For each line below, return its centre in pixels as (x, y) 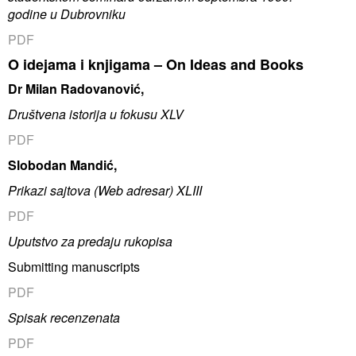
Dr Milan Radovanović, (76, 88)
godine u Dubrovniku (67, 14)
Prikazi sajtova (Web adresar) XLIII (105, 190)
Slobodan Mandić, (62, 164)
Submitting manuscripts (74, 266)
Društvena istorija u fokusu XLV (96, 114)
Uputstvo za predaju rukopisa (90, 241)
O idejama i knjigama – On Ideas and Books (156, 64)
